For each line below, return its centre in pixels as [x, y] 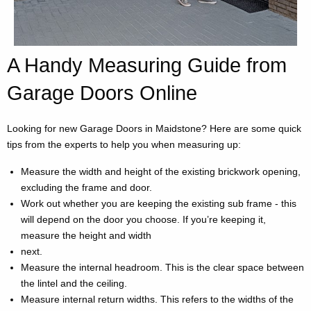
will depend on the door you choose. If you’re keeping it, [143, 220]
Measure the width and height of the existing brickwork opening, [161, 172]
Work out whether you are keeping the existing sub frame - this [159, 204]
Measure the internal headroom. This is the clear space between [162, 268]
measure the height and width [86, 236]
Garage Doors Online [102, 93]
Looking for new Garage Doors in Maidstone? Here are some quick [154, 129]
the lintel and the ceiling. [74, 284]
